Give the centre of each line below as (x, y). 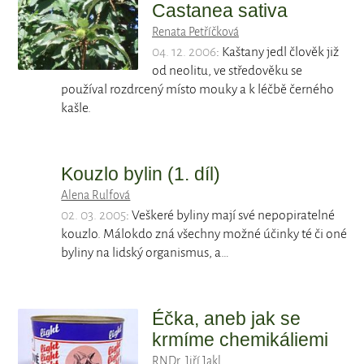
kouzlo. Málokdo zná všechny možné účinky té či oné (204, 234)
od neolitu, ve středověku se (227, 71)
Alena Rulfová (96, 195)
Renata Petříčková (195, 32)
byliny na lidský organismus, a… (145, 253)
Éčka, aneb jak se (226, 319)
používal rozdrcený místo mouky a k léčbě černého (198, 90)
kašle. (76, 108)
